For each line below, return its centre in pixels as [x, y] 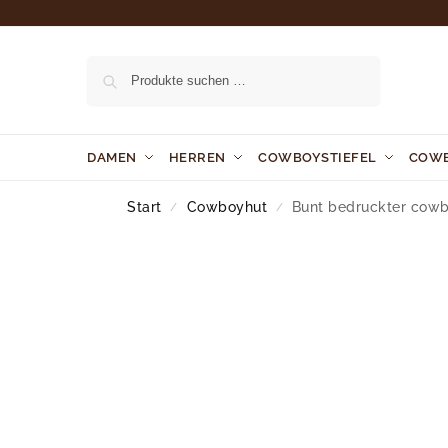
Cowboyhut [227, 207]
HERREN [197, 157]
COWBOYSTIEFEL [317, 157]
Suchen [351, 65]
